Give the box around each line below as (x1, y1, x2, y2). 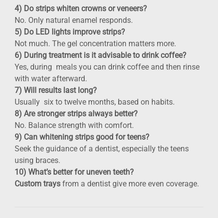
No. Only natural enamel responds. (15, 15, 133, 25)
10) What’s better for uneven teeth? (15, 167, 134, 177)
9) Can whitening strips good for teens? (15, 132, 149, 142)
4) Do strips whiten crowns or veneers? (15, 3, 147, 13)
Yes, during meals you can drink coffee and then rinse (15, 62, 200, 72)
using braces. (15, 155, 60, 165)
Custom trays (15, 179, 60, 188)
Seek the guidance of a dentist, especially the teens (15, 144, 189, 153)
